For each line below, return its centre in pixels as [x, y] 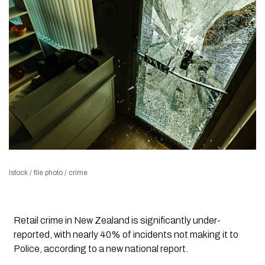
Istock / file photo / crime [48, 173]
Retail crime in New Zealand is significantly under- [117, 221]
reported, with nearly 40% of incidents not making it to [126, 235]
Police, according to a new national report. [101, 249]
